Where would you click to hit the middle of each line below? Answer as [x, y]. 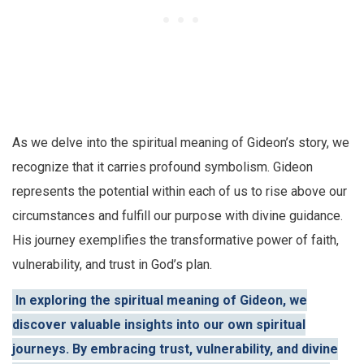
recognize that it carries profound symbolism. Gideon [162, 167]
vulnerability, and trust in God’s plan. [112, 264]
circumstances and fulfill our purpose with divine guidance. [178, 215]
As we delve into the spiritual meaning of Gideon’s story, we [181, 142]
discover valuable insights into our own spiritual [159, 324]
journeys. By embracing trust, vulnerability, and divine [175, 349]
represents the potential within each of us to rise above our [180, 191]
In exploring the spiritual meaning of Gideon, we [161, 300]
